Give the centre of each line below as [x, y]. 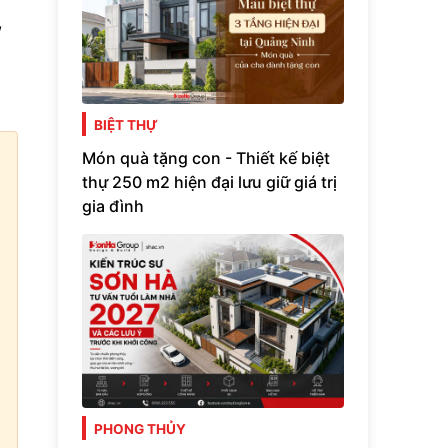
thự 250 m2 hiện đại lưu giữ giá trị [209, 181]
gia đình [113, 205]
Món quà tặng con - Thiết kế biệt [206, 157]
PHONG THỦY [140, 429]
